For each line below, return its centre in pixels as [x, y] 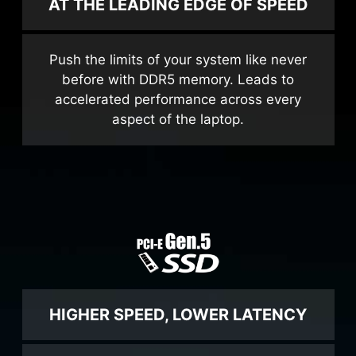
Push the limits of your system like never [178, 100]
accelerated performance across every [178, 139]
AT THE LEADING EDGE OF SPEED [178, 45]
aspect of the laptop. [178, 159]
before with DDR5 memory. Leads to [178, 120]
